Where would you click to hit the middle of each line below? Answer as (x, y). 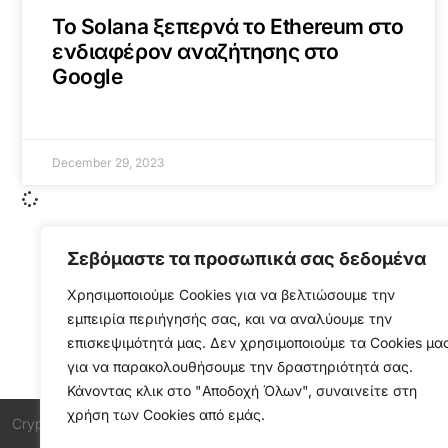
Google (87, 76)
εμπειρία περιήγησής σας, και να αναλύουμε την (229, 318)
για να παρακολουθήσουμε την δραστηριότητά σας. (240, 366)
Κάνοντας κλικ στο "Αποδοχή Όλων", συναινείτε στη (242, 390)
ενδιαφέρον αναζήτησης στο (195, 51)
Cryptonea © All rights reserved (113, 423)
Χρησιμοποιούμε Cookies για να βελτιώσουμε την (231, 294)
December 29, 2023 (108, 162)
